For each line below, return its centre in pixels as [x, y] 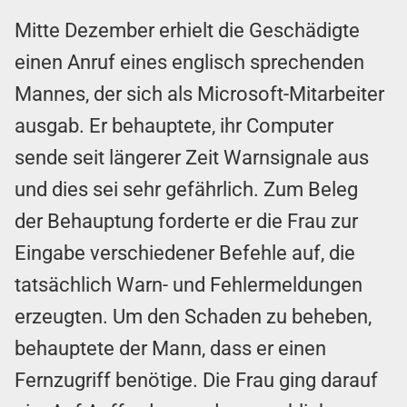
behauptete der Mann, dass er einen [170, 349]
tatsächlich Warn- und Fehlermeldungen [189, 285]
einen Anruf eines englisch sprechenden [189, 63]
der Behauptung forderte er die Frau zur [186, 222]
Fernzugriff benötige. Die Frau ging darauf [196, 381]
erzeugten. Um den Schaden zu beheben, [193, 317]
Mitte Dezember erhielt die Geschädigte [187, 31]
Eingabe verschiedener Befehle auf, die [185, 253]
